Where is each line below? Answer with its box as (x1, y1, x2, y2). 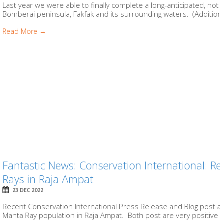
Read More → (2, 27, 47, 36)
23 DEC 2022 (12, 186, 44, 194)
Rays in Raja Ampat (2, 171, 94, 187)
